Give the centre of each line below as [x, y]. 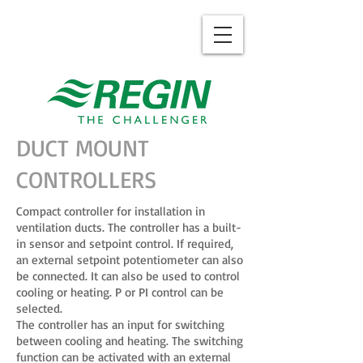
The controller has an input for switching [120, 325]
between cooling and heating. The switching [130, 341]
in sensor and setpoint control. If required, [125, 243]
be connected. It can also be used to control [128, 276]
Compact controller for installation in [111, 211]
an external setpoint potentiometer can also [130, 260]
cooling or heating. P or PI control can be [120, 292]
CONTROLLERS [86, 179]
